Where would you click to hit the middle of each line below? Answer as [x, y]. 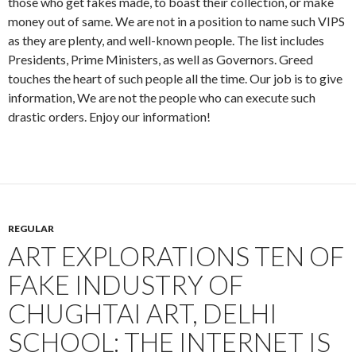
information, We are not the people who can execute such [162, 97]
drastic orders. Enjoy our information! [109, 116]
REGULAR [31, 228]
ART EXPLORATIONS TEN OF [176, 255]
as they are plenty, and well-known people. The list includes [166, 40]
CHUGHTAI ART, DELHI [143, 313]
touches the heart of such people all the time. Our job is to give [175, 78]
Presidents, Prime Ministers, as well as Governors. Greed [161, 59]
